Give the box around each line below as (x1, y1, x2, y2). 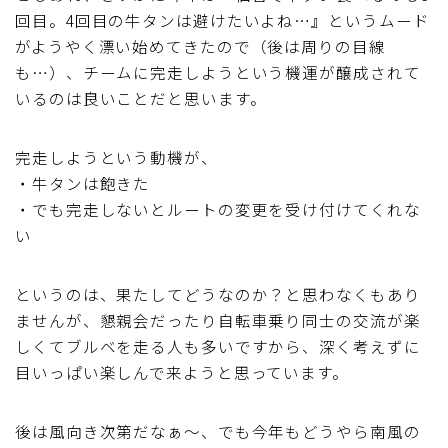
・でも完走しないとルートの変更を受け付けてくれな (15, 197, 421, 220)
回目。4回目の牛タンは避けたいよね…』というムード (15, 8, 430, 31)
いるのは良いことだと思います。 (15, 86, 267, 109)
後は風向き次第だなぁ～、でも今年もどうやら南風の (15, 419, 421, 442)
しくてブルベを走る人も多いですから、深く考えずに (15, 334, 421, 357)
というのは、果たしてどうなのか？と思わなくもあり (15, 282, 421, 305)
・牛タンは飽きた (15, 171, 151, 194)
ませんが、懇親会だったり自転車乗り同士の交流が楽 (15, 308, 421, 331)
